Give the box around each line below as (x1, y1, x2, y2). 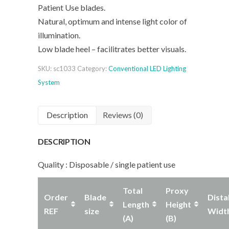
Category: (77, 64, 108, 73)
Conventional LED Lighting (108, 64, 186, 73)
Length (123, 199, 149, 209)
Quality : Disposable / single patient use (38, 159, 175, 169)
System (38, 78, 60, 87)
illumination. (38, 30, 80, 40)
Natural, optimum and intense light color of (38, 16, 187, 27)
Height (166, 199, 191, 209)
